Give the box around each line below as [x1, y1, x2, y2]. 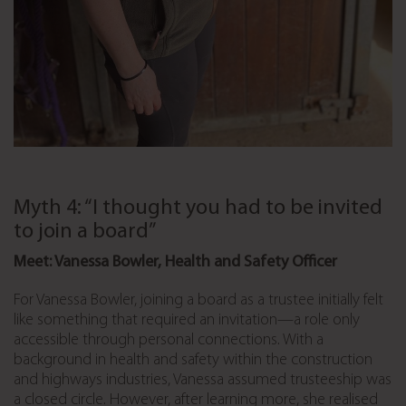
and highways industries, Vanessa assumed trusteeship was [14, 371, 391, 389]
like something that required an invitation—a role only [14, 311, 360, 329]
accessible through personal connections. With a [14, 331, 324, 349]
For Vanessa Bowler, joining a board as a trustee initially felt [14, 291, 383, 309]
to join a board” [14, 220, 157, 243]
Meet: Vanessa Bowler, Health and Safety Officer [14, 253, 337, 271]
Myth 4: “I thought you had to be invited [14, 197, 382, 219]
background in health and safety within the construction [14, 351, 372, 369]
